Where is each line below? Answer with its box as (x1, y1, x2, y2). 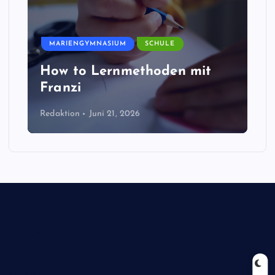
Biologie (9, 228, 43, 238)
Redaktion (40, 109, 80, 119)
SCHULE (145, 41, 176, 48)
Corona (9, 249, 38, 258)
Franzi (40, 80, 81, 95)
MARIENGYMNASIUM (49, 41, 127, 48)
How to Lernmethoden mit (40, 64, 212, 79)
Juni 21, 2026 (88, 109, 141, 119)
